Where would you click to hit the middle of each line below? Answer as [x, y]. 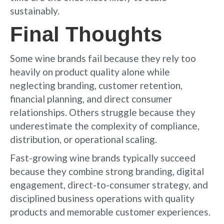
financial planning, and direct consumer [91, 98]
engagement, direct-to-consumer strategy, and [109, 184]
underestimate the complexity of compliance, [105, 125]
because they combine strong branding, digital [107, 171]
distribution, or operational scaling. [83, 139]
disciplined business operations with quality [102, 198]
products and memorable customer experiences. [110, 211]
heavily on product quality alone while [90, 71]
